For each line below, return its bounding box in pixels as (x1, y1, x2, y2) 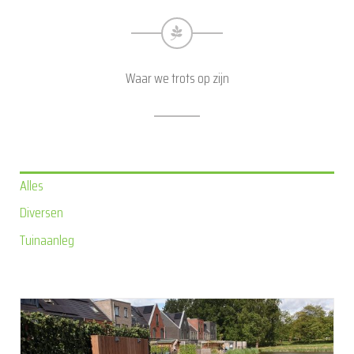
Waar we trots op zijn (125, 67, 229, 90)
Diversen (19, 201, 63, 224)
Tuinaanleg (19, 229, 74, 252)
